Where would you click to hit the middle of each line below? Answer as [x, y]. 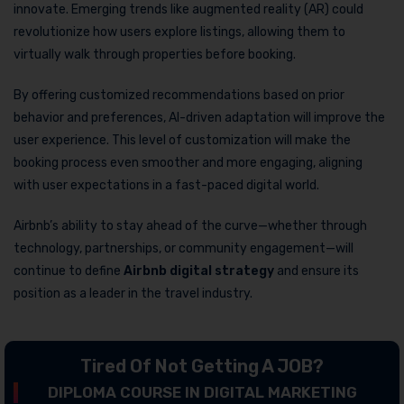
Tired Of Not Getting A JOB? [202, 367]
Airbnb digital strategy [199, 271]
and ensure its [317, 271]
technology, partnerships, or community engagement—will [184, 249]
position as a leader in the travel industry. [133, 294]
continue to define [69, 271]
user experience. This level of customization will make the [182, 141]
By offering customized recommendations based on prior [179, 96]
